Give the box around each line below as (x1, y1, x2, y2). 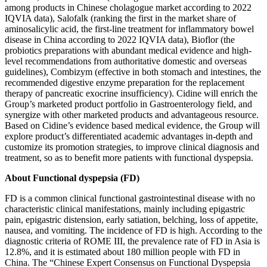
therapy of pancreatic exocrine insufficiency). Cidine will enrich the (5, 88, 257, 98)
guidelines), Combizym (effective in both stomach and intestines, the (5, 66, 261, 77)
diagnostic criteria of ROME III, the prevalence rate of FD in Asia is (5, 235, 260, 246)
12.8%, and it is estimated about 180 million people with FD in (5, 246, 240, 257)
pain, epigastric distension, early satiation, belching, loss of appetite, (5, 214, 258, 225)
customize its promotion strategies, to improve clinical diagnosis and (5, 141, 259, 152)
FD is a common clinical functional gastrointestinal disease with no (5, 193, 255, 203)
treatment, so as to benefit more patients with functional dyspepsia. (5, 152, 253, 163)
